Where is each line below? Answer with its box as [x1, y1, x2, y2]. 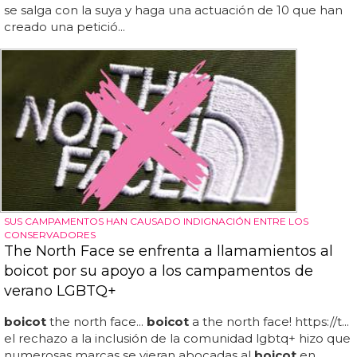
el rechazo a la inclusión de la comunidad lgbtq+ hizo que [4, 330, 351, 346]
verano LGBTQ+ [4, 281, 116, 300]
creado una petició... [4, 19, 125, 35]
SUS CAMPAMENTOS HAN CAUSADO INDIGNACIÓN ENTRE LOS [4, 214, 308, 227]
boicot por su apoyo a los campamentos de [4, 261, 313, 280]
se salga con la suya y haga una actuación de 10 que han [4, 2, 343, 18]
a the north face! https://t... [189, 313, 349, 329]
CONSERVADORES [4, 228, 96, 241]
